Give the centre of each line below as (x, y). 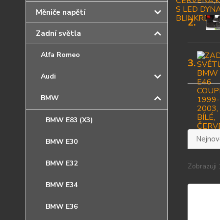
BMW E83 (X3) (69, 120)
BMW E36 (62, 206)
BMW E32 (62, 163)
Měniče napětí (61, 12)
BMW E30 (62, 142)
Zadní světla (58, 33)
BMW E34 (62, 185)
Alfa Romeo (60, 55)
